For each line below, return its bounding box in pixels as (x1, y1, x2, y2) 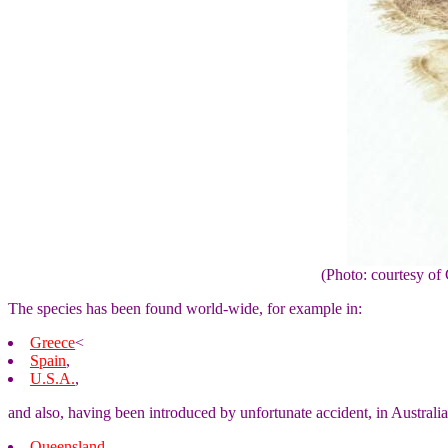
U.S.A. (30, 370, 75, 387)
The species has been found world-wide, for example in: (8, 300, 362, 317)
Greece (30, 334, 75, 351)
